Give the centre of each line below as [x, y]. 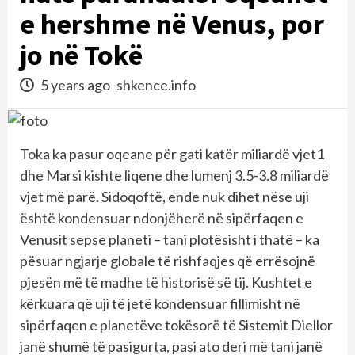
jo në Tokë [81, 55]
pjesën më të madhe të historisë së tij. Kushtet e [166, 282]
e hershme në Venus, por [172, 24]
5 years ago [75, 84]
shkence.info [156, 84]
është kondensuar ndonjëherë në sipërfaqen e [162, 218]
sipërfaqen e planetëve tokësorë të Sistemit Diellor [176, 324]
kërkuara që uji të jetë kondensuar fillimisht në [160, 303]
